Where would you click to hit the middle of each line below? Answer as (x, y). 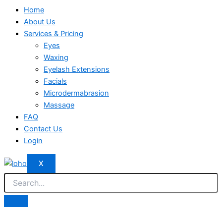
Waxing (56, 58)
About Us (40, 22)
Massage (59, 105)
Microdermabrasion (76, 93)
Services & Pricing (54, 34)
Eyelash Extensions (77, 70)
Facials (55, 82)
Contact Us (43, 129)
